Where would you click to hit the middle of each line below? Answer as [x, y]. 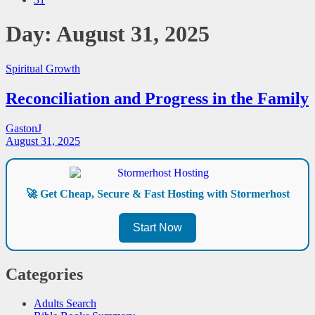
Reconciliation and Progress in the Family [157, 98]
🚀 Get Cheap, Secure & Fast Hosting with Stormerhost [157, 193]
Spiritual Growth [43, 68]
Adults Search [65, 304]
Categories [44, 274]
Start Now [157, 227]
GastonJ [24, 128]
